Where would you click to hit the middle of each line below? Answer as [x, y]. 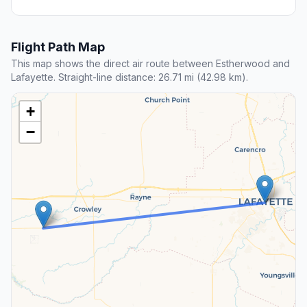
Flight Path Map [58, 47]
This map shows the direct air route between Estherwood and [150, 64]
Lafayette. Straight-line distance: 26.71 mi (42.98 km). [130, 77]
